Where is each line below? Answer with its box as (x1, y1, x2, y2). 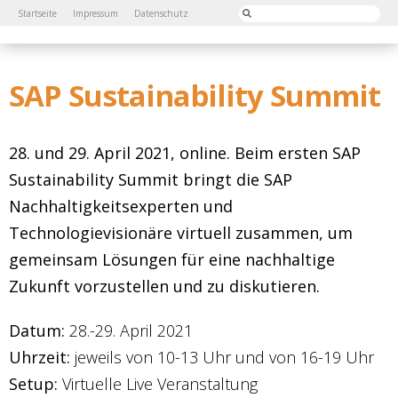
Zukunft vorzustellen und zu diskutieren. (9, 275, 320, 297)
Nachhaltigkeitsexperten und (9, 195, 233, 217)
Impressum (73, 7, 118, 20)
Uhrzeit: (9, 346, 70, 368)
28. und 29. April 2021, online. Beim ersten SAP (9, 142, 361, 163)
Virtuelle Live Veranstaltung (58, 373, 258, 394)
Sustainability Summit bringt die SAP (9, 169, 292, 190)
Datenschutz (134, 7, 188, 20)
